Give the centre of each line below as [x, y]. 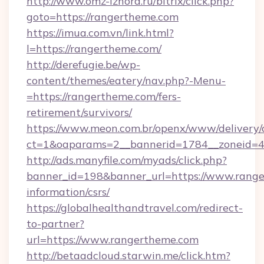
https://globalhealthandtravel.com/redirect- [135, 208]
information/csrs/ [68, 192]
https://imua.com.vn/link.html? [100, 33]
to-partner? [55, 224]
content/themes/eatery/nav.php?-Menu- [126, 80]
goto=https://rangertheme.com [103, 17]
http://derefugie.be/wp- [83, 65]
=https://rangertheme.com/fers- [104, 96]
